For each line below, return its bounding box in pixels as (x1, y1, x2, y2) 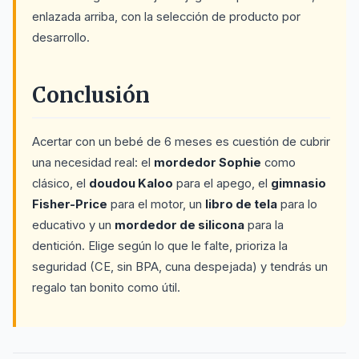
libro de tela (205, 196, 277, 212)
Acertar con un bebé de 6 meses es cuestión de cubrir (32, 134, 330, 149)
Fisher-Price (32, 196, 107, 212)
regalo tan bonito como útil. (32, 280, 180, 295)
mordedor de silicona (115, 217, 244, 232)
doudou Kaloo (89, 175, 173, 191)
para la (244, 217, 284, 232)
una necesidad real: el (32, 155, 154, 170)
